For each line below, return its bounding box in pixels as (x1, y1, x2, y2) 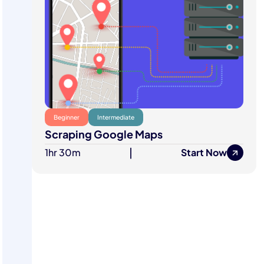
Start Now (180, 147, 227, 159)
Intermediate (97, 114, 135, 121)
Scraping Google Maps (45, 128, 163, 141)
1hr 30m (45, 146, 81, 159)
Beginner (54, 114, 80, 121)
